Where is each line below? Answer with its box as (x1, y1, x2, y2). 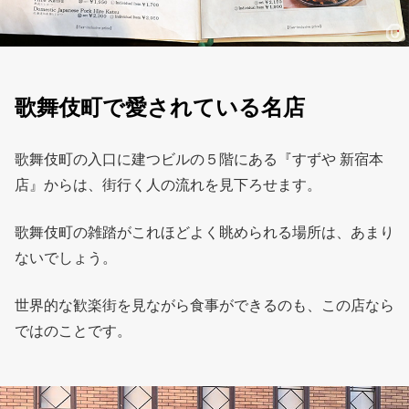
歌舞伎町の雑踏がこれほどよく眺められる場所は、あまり (15, 223, 394, 241)
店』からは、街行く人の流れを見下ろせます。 (15, 175, 321, 194)
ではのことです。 (15, 321, 131, 340)
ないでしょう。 (15, 248, 117, 267)
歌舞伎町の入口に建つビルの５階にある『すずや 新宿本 (15, 150, 383, 168)
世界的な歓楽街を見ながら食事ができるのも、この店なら (15, 296, 394, 314)
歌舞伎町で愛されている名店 (15, 94, 305, 121)
